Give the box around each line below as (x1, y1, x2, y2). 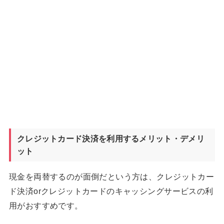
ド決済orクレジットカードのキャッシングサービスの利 (8, 186, 213, 195)
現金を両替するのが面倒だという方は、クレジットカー (8, 171, 214, 181)
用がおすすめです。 (8, 200, 83, 210)
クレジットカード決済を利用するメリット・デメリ (16, 134, 204, 143)
